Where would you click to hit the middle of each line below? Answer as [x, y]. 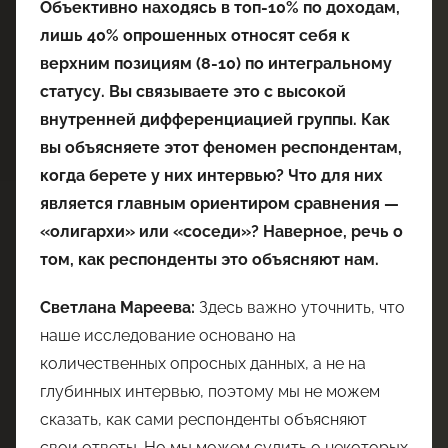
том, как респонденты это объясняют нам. [209, 259]
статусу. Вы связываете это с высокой [193, 91]
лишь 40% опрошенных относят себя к [195, 35]
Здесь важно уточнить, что [300, 307]
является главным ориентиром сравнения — [219, 203]
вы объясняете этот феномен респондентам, [221, 147]
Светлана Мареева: [117, 307]
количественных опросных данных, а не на [203, 363]
